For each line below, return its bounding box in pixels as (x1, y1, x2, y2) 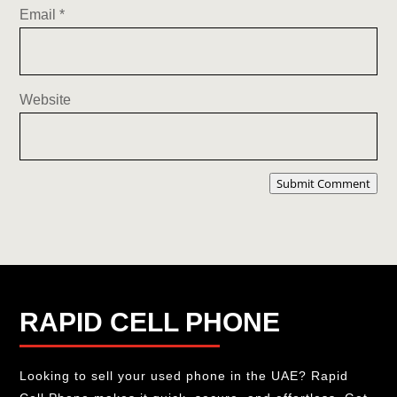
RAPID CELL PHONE (19, 307, 281, 337)
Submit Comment (276, 175, 370, 191)
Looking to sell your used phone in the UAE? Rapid (19, 368, 349, 383)
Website (19, 91, 72, 107)
